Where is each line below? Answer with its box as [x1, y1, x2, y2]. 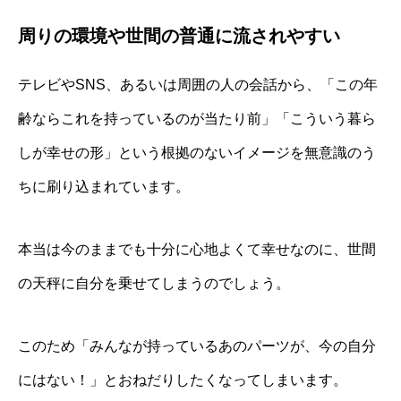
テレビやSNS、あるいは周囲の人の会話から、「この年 [18, 76, 378, 92]
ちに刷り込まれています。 [18, 178, 190, 194]
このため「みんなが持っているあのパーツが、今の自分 [18, 337, 376, 354]
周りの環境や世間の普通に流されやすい [18, 25, 340, 46]
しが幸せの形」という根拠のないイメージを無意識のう [18, 144, 376, 160]
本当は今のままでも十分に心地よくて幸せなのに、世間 [18, 241, 376, 257]
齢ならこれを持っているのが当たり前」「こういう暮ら [18, 110, 376, 126]
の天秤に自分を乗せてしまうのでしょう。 [18, 275, 290, 291]
